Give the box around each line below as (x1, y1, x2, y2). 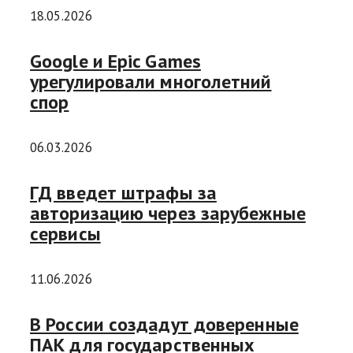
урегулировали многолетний (30, 69, 272, 95)
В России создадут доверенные (30, 311, 299, 336)
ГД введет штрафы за (30, 180, 217, 205)
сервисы (30, 221, 101, 246)
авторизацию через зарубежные (30, 200, 306, 225)
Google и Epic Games (30, 49, 201, 74)
